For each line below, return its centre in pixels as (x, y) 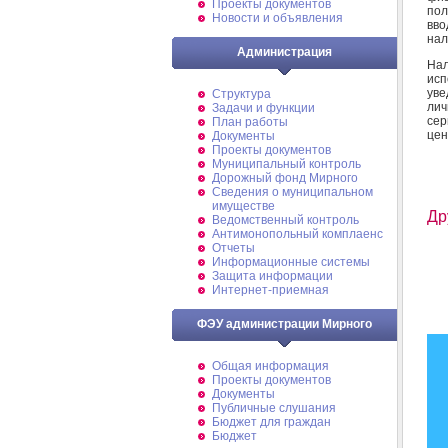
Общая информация (270, 366)
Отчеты (233, 248)
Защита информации (272, 276)
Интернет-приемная (270, 290)
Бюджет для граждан (271, 422)
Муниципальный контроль (286, 164)
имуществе (243, 206)
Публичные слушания (274, 408)
